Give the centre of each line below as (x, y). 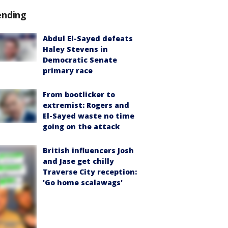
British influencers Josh (88, 151)
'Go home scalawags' (83, 183)
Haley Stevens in (75, 49)
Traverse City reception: (90, 172)
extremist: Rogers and (86, 105)
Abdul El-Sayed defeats (88, 39)
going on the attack (81, 127)
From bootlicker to (79, 95)
